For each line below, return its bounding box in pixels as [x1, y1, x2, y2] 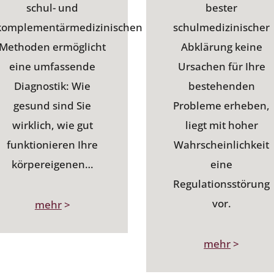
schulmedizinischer [173, 20, 270, 35]
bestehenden [188, 79, 255, 94]
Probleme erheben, [173, 98, 270, 113]
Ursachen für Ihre [177, 59, 265, 74]
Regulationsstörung [173, 177, 270, 191]
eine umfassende [9, 59, 96, 74]
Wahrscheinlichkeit [174, 138, 270, 152]
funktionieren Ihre [7, 138, 98, 152]
